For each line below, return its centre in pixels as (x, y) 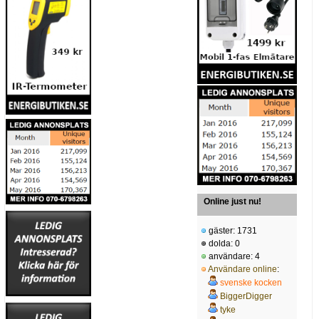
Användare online (242, 270)
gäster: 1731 (232, 231)
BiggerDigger (246, 297)
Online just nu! (232, 202)
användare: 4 (233, 257)
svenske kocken (251, 283)
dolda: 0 (223, 244)
